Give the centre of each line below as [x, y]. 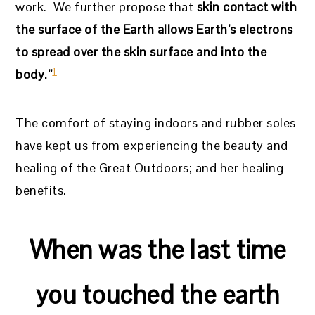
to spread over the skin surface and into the [141, 52]
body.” [34, 75]
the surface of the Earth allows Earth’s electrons [154, 30]
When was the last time [157, 250]
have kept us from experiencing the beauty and [152, 146]
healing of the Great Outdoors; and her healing [150, 168]
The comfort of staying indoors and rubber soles [156, 123]
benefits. [41, 191]
